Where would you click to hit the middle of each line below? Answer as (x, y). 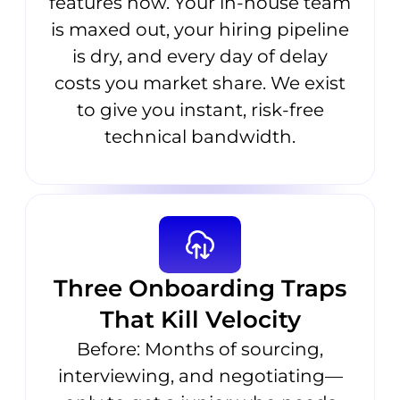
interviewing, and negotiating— (200, 376)
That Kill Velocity (200, 320)
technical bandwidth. (200, 136)
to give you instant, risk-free (200, 109)
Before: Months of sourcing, (200, 350)
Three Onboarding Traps (200, 289)
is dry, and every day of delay (200, 56)
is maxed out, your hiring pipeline (200, 29)
